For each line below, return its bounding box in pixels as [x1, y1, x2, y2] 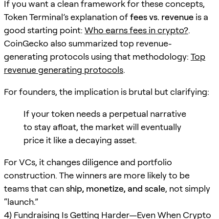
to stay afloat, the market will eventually [23, 121, 181, 132]
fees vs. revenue [130, 11, 194, 22]
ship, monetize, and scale [66, 183, 165, 194]
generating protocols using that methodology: [4, 51, 191, 62]
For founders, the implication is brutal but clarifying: [4, 86, 209, 97]
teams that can [4, 183, 66, 194]
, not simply [165, 183, 210, 194]
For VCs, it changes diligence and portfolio [4, 156, 172, 167]
